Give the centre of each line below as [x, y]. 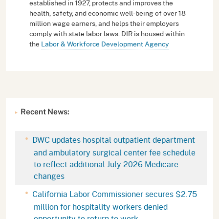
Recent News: [45, 111]
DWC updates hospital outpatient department [113, 139]
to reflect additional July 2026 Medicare [106, 164]
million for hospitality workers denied [101, 206]
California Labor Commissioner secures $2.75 [114, 194]
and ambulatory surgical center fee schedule [115, 152]
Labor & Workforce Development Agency [105, 44]
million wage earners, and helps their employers [104, 23]
